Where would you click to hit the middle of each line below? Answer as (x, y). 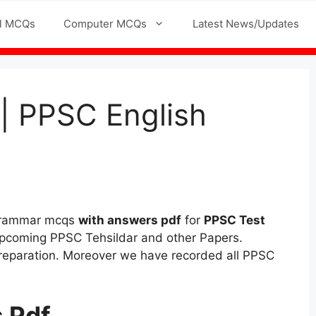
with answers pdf (130, 220)
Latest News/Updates (246, 24)
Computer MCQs (105, 24)
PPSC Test (235, 220)
